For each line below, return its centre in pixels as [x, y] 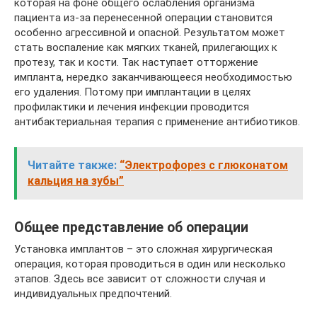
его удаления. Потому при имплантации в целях [132, 92]
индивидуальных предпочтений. [93, 294]
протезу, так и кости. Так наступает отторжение [136, 62]
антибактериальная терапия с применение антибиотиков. [157, 122]
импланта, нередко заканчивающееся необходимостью [153, 77]
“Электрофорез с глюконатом [204, 165]
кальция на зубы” [76, 181]
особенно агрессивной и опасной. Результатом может [150, 33]
